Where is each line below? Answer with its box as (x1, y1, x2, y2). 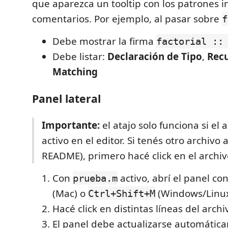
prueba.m (73, 172, 118, 184)
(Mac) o (52, 186, 88, 200)
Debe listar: (52, 49, 107, 63)
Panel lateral (32, 91, 101, 106)
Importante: (42, 118, 100, 132)
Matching (52, 65, 98, 78)
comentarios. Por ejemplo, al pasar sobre (32, 12, 222, 25)
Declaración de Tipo (107, 49, 202, 63)
